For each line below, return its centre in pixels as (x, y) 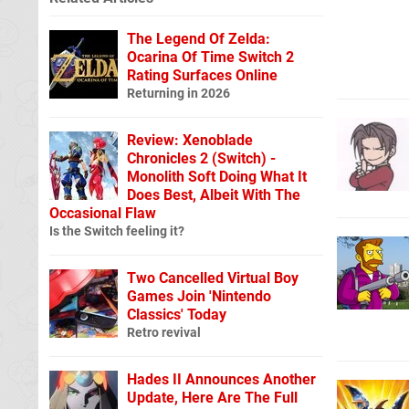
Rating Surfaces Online (202, 75)
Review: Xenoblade (190, 140)
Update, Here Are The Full (212, 397)
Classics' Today (177, 314)
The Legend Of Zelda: (199, 38)
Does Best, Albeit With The (214, 194)
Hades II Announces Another (221, 379)
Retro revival (164, 332)
